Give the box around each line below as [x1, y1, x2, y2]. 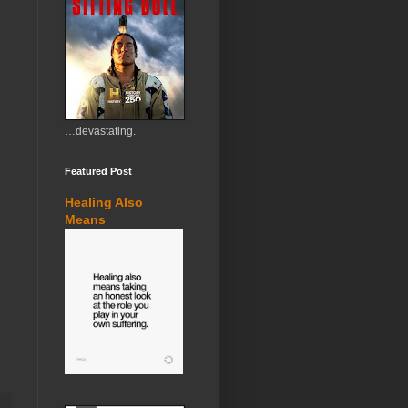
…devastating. [65, 125, 136, 138]
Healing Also [65, 195, 143, 209]
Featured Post [65, 166, 132, 177]
